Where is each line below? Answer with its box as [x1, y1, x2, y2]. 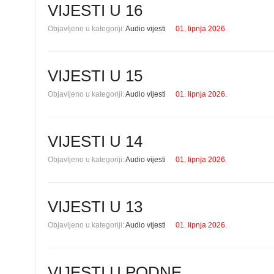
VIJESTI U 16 [48, 1, 143, 20]
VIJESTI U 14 [48, 132, 143, 150]
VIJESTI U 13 [48, 198, 143, 216]
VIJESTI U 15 [48, 67, 143, 85]
